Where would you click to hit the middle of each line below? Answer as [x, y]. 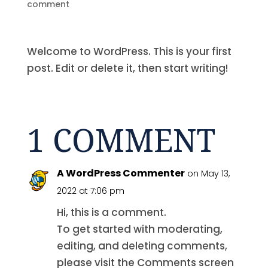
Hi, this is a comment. [111, 212]
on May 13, [208, 173]
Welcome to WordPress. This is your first [129, 51]
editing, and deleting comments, [142, 246]
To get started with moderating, [139, 229]
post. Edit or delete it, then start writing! [127, 68]
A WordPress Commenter [121, 173]
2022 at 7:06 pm [90, 191]
